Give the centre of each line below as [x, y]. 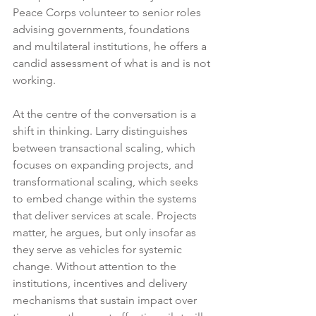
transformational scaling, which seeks [107, 181]
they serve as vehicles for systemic [99, 249]
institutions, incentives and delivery [101, 283]
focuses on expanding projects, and [104, 164]
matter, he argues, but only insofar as [106, 232]
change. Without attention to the [96, 266]
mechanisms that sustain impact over [106, 300]
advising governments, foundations [103, 29]
